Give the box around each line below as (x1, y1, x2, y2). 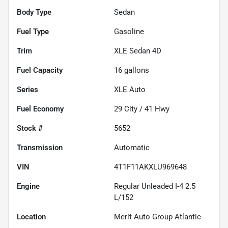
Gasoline (114, 26, 144, 36)
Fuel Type (17, 26, 49, 36)
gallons (122, 65, 149, 75)
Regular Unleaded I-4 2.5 (114, 181, 195, 191)
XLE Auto (114, 84, 146, 94)
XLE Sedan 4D (114, 46, 161, 55)
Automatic (114, 142, 150, 152)
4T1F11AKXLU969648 (114, 162, 187, 172)
